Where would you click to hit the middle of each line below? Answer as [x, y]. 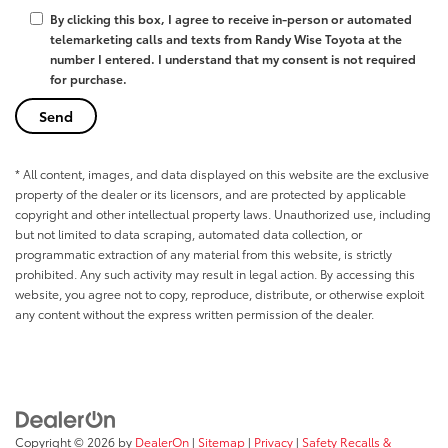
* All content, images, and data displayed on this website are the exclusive [222, 174]
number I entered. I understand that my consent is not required [233, 59]
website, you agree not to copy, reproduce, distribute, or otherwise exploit [219, 294]
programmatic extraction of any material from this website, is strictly [203, 254]
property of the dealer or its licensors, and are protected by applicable [210, 194]
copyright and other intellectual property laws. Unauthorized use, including [223, 214]
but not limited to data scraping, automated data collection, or [188, 234]
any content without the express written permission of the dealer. [194, 314]
